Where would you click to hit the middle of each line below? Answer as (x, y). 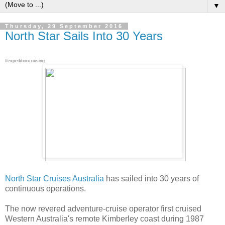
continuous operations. (45, 189)
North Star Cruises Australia (54, 179)
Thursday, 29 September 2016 (64, 26)
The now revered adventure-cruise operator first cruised (103, 209)
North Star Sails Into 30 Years (84, 36)
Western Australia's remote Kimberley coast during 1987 (104, 219)
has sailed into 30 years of (151, 179)
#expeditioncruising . (26, 61)
